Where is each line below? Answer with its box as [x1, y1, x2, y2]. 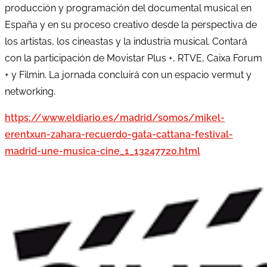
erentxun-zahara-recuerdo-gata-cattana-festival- [5, 128, 233, 140]
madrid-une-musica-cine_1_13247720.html [5, 145, 200, 157]
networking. [5, 85, 55, 97]
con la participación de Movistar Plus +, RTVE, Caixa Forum [5, 52, 262, 64]
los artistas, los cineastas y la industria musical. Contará [5, 35, 247, 47]
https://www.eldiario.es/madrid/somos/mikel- [5, 111, 225, 123]
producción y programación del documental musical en [5, 2, 252, 14]
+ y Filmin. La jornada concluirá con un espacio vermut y [5, 69, 252, 80]
